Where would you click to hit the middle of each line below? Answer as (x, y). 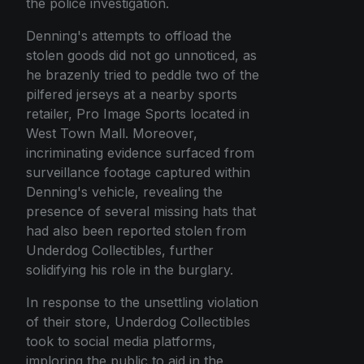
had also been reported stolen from (136, 230)
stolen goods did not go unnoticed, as (141, 55)
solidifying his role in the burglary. (130, 269)
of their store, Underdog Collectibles (138, 321)
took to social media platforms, (121, 341)
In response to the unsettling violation (142, 302)
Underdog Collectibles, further (120, 250)
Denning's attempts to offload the (129, 35)
